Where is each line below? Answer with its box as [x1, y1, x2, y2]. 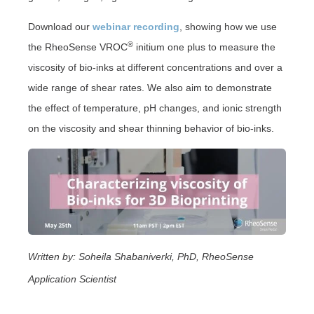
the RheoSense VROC [28, 41, 128, 53]
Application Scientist [28, 273, 116, 285]
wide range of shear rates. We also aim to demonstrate [28, 82, 272, 94]
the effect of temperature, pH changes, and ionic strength [28, 102, 282, 114]
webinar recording [93, 21, 179, 33]
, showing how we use [179, 21, 277, 33]
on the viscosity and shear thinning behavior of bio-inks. [28, 123, 274, 135]
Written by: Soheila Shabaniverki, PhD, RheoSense [28, 250, 254, 262]
